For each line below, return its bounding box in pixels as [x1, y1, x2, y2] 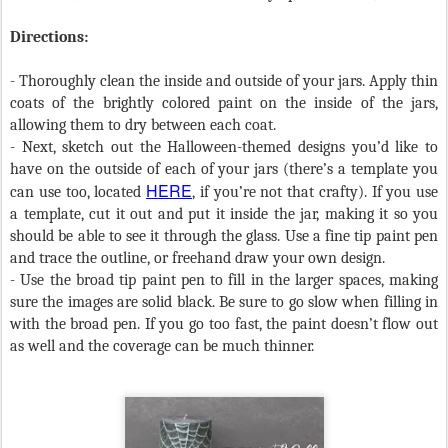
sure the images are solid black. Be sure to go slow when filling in [10, 293, 438, 312]
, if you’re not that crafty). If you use [192, 183, 438, 202]
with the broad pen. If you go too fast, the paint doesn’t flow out [10, 315, 438, 334]
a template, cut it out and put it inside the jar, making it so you [10, 205, 438, 224]
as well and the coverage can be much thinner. [10, 337, 314, 356]
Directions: [10, 28, 88, 47]
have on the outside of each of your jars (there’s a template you [10, 160, 438, 179]
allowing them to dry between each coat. [10, 116, 276, 135]
